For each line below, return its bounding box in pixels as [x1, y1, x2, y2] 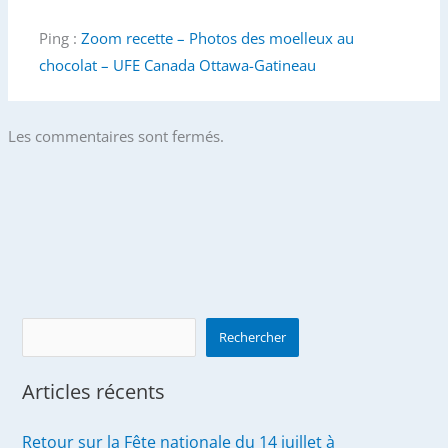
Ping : [39, 28, 82, 49]
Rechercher [218, 327, 286, 346]
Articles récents [22, 377, 166, 405]
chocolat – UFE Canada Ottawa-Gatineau [39, 55, 317, 76]
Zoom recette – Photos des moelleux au [81, 28, 355, 49]
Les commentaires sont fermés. [7, 125, 224, 146]
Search [21, 320, 68, 341]
